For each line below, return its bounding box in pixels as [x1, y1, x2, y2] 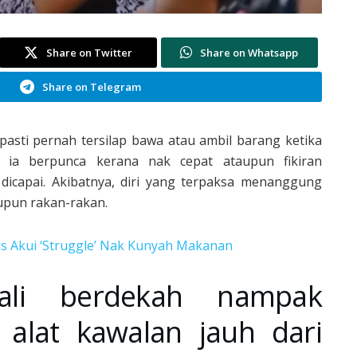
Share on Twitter [45, 45, 132, 60]
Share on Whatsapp [200, 45, 299, 60]
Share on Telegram [41, 79, 141, 94]
